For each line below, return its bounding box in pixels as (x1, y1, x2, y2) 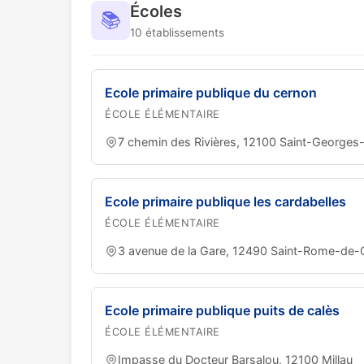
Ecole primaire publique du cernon (105, 84, 317, 101)
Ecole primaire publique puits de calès (105, 302, 340, 318)
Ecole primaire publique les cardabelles (105, 193, 346, 210)
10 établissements (130, 26, 224, 39)
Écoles (130, 2, 182, 21)
